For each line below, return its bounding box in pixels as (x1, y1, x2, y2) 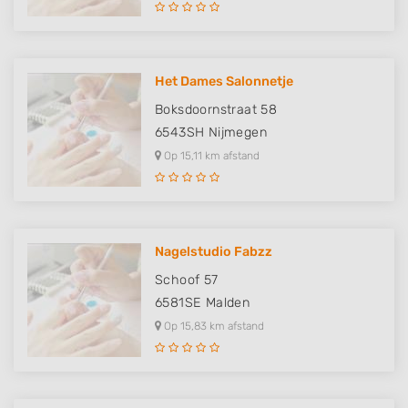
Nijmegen (208, 125, 268, 140)
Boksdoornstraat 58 (155, 102, 278, 117)
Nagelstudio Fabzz (155, 244, 272, 260)
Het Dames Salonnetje (155, 74, 293, 89)
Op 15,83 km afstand (161, 320, 264, 332)
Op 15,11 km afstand (161, 149, 260, 162)
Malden (205, 295, 250, 311)
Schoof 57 (155, 272, 219, 288)
